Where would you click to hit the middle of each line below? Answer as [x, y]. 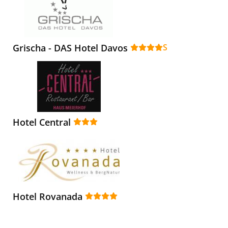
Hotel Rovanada [48, 197]
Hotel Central [42, 122]
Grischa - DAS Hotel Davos [70, 48]
